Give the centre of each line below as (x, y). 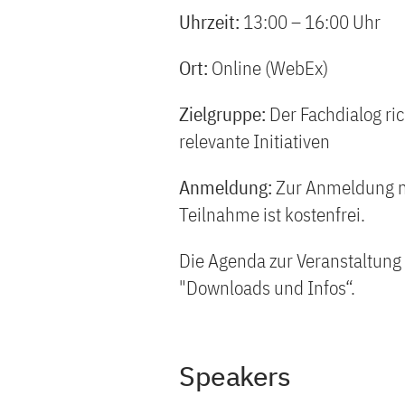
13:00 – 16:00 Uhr (312, 22)
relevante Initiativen (254, 141)
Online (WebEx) (270, 68)
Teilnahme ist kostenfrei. (272, 214)
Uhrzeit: (211, 22)
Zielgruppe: (224, 114)
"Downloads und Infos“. (267, 287)
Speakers (235, 376)
